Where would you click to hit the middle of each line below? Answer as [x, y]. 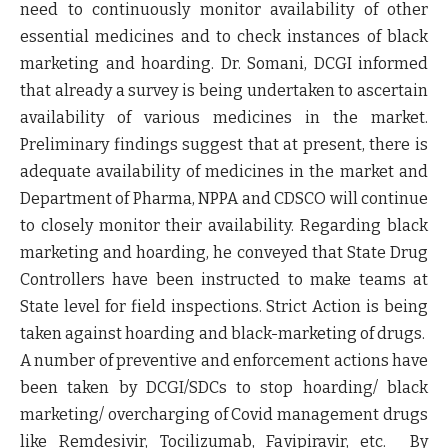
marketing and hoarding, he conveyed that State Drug [224, 252]
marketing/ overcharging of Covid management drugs [224, 414]
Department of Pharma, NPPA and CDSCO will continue [224, 198]
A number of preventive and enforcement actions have [224, 360]
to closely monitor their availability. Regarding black [224, 225]
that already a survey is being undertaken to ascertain [224, 90]
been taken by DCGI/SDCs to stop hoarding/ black [224, 387]
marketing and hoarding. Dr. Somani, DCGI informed [224, 63]
